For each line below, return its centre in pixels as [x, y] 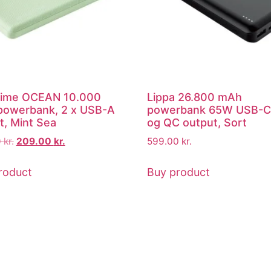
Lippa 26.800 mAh [195, 97]
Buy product [179, 172]
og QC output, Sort [197, 123]
